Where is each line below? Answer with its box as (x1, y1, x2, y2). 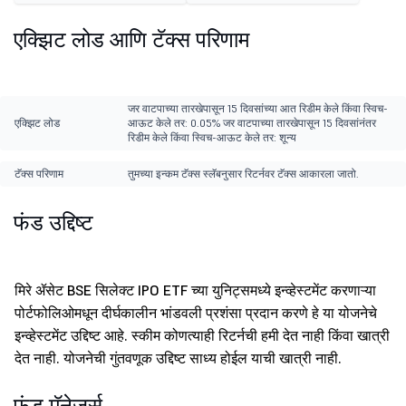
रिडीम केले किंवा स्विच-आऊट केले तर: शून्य (127, 130, 296, 145)
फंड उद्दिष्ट (14, 208, 93, 237)
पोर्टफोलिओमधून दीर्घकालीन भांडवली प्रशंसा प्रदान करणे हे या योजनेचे (14, 304, 377, 323)
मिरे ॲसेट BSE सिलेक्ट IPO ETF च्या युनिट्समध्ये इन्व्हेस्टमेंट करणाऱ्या (14, 281, 376, 300)
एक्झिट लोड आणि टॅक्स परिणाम (14, 25, 249, 54)
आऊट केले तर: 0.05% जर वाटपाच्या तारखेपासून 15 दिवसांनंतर (127, 116, 376, 130)
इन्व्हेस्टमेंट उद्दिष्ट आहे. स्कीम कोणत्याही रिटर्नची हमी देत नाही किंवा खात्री (14, 326, 390, 345)
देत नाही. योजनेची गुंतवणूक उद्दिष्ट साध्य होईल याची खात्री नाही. (14, 349, 342, 368)
